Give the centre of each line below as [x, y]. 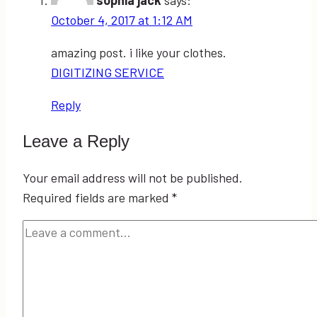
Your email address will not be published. [133, 177]
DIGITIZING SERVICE [108, 72]
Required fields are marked [97, 197]
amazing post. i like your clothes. [139, 52]
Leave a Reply [76, 141]
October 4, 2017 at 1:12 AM [122, 19]
